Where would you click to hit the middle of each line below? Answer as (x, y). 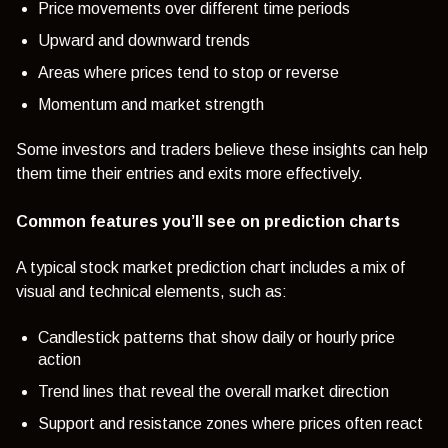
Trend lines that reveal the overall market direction (213, 391)
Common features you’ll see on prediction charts (208, 222)
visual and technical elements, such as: (151, 292)
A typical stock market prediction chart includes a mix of (210, 268)
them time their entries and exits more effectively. (191, 174)
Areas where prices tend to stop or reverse (188, 72)
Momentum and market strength (151, 104)
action (59, 359)
